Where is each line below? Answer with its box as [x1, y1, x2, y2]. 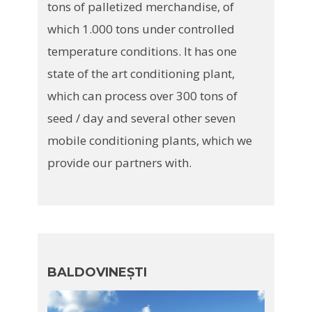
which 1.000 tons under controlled [47, 20, 235, 37]
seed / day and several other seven [47, 109, 235, 126]
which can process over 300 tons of [47, 87, 237, 104]
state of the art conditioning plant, [47, 65, 235, 81]
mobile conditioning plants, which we [47, 132, 252, 148]
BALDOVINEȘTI [47, 264, 147, 280]
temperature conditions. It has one [47, 42, 237, 59]
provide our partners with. [47, 154, 192, 171]
